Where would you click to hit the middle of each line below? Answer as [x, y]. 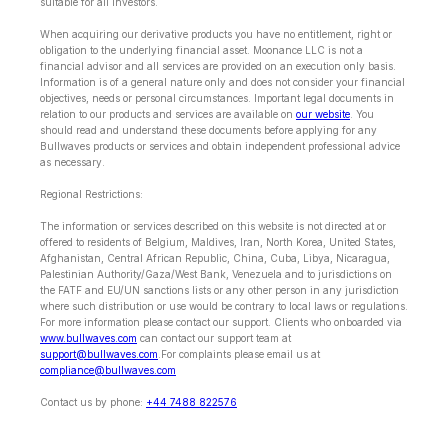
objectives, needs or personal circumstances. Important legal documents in [217, 98]
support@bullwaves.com [99, 354]
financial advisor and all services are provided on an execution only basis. [218, 66]
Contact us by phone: [93, 402]
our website [323, 114]
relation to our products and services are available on [168, 114]
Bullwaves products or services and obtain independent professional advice [220, 146]
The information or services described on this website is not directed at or [213, 226]
